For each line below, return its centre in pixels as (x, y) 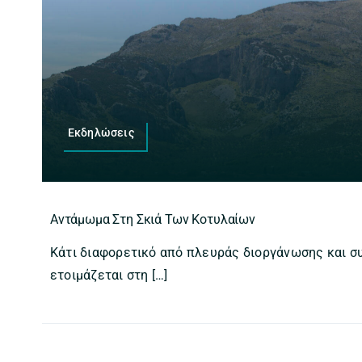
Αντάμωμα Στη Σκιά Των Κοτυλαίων (152, 219)
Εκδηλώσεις (101, 132)
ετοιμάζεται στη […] (109, 275)
